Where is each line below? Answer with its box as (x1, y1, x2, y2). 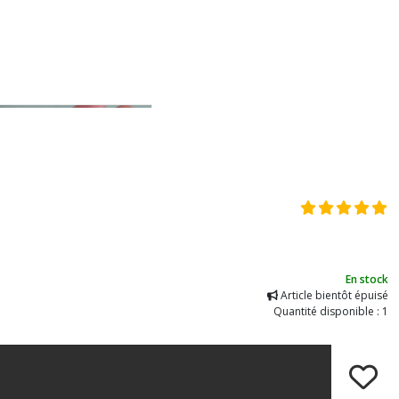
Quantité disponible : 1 (273, 304, 388, 319)
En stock (346, 272, 388, 287)
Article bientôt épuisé (278, 288, 388, 303)
